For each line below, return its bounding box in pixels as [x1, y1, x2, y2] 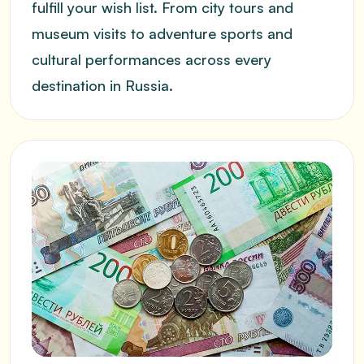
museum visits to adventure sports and [32, 24, 292, 42]
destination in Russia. [32, 76, 173, 94]
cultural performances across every [32, 50, 271, 68]
